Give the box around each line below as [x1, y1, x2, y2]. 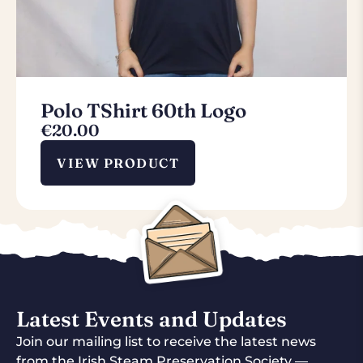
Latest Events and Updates [16, 305, 287, 332]
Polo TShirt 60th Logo [41, 98, 246, 122]
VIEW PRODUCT [57, 154, 179, 171]
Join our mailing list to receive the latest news [16, 333, 316, 349]
